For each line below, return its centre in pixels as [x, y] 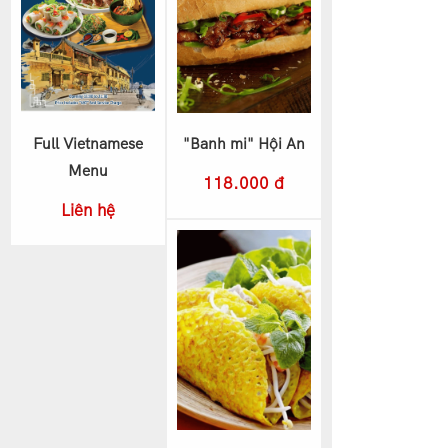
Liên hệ [87, 210]
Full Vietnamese [87, 144]
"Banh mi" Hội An [243, 144]
